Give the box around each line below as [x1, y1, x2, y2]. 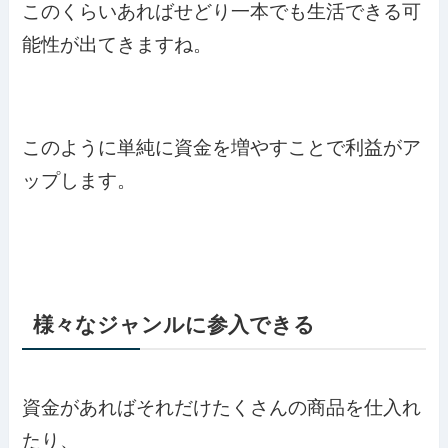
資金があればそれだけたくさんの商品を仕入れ [22, 397, 422, 419]
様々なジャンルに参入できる [32, 313, 315, 337]
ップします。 [22, 170, 137, 192]
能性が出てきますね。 [22, 33, 213, 55]
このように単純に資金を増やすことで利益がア [22, 137, 422, 159]
